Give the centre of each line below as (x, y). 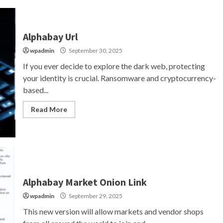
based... (35, 90)
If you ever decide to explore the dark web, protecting (114, 66)
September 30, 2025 (95, 50)
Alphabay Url (50, 36)
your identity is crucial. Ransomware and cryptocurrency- (119, 78)
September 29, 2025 (95, 196)
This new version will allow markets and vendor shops (113, 211)
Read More (49, 109)
